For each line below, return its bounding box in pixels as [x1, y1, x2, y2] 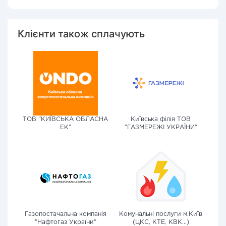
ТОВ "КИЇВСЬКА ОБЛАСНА [23, 117, 108, 122]
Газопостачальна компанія [24, 211, 106, 217]
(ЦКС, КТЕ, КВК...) [132, 219, 189, 225]
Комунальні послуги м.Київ [119, 211, 202, 217]
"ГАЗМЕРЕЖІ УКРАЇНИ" [124, 125, 197, 130]
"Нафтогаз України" [34, 219, 96, 225]
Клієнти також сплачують [18, 28, 145, 40]
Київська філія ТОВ [131, 117, 191, 122]
